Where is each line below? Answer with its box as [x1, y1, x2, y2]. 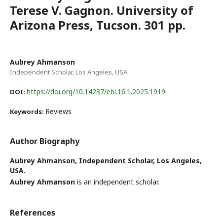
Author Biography [10, 135, 79, 147]
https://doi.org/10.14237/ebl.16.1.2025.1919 [27, 86, 165, 96]
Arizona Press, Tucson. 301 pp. [10, 16, 185, 33]
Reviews [45, 106, 72, 116]
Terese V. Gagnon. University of [10, 1, 193, 18]
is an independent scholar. [75, 177, 159, 186]
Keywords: [10, 107, 45, 116]
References [10, 207, 55, 218]
